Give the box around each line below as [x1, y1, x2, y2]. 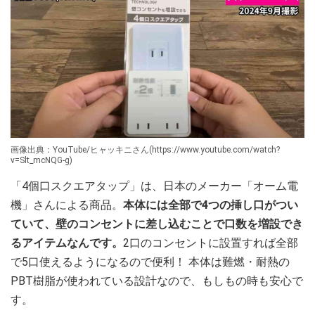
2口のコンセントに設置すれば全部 [123, 236, 298, 250]
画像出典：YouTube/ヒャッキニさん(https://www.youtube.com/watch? [11, 144, 280, 155]
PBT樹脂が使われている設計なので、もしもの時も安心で [11, 274, 303, 288]
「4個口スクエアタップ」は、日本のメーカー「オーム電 [11, 179, 298, 193]
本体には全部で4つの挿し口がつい [123, 198, 298, 212]
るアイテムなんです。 [11, 236, 123, 250]
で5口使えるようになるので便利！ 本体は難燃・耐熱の [11, 255, 290, 269]
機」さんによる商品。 [11, 198, 123, 212]
